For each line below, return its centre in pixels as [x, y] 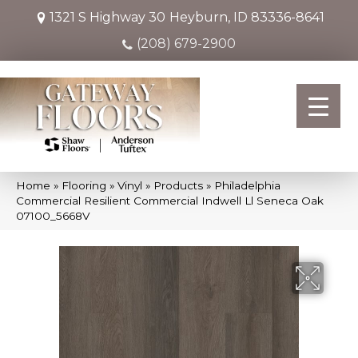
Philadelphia [247, 185]
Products [178, 185]
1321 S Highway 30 [107, 17]
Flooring [84, 185]
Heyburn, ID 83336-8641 [247, 17]
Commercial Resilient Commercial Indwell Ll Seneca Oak [170, 200]
